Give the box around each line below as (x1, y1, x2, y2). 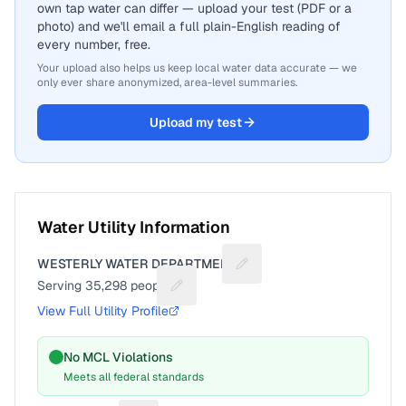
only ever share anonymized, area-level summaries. (37, 75, 297, 90)
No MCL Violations (63, 349, 173, 365)
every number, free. (37, 36, 150, 53)
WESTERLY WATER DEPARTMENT (37, 256, 236, 272)
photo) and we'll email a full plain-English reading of (37, 18, 341, 34)
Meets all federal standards (63, 370, 204, 384)
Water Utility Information (37, 217, 230, 237)
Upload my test (150, 114, 242, 130)
